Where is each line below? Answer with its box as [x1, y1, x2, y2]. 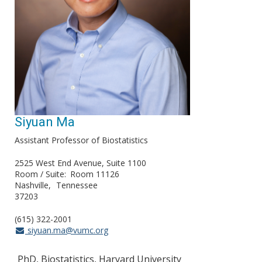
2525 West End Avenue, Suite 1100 [15, 157, 146, 169]
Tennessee [56, 180, 98, 191]
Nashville [15, 180, 49, 191]
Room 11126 [70, 168, 119, 180]
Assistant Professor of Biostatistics [15, 135, 148, 146]
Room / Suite [15, 168, 64, 180]
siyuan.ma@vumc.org [25, 225, 108, 236]
